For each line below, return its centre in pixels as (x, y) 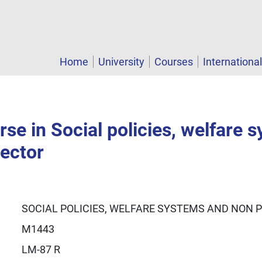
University (121, 62)
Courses (174, 62)
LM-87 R (41, 249)
